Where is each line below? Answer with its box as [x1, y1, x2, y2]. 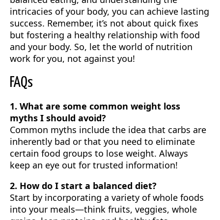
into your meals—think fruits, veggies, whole [10, 203, 197, 215]
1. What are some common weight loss [10, 100, 180, 112]
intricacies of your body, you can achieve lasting [10, 5, 209, 17]
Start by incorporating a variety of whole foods [10, 192, 204, 203]
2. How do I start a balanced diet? [10, 180, 157, 192]
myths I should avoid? [10, 112, 106, 124]
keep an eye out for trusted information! [10, 159, 178, 171]
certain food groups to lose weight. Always [10, 147, 188, 159]
